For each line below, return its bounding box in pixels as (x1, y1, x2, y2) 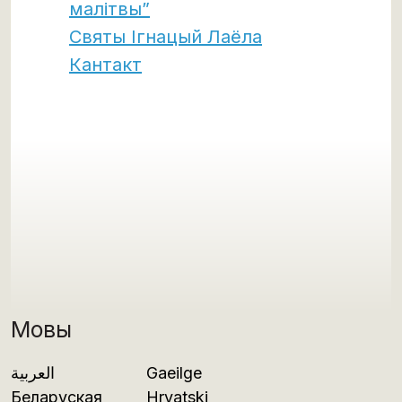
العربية (11, 363, 55, 383)
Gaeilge (146, 363, 202, 383)
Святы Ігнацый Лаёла (69, 26, 262, 48)
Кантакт (69, 54, 142, 76)
